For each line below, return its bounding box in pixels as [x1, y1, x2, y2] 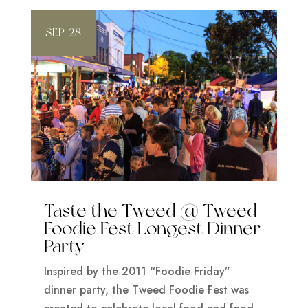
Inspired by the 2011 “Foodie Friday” [43, 263, 230, 279]
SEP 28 [45, 26, 82, 39]
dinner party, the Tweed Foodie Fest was [43, 282, 249, 298]
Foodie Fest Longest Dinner [43, 217, 261, 239]
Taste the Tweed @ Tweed [43, 199, 257, 221]
